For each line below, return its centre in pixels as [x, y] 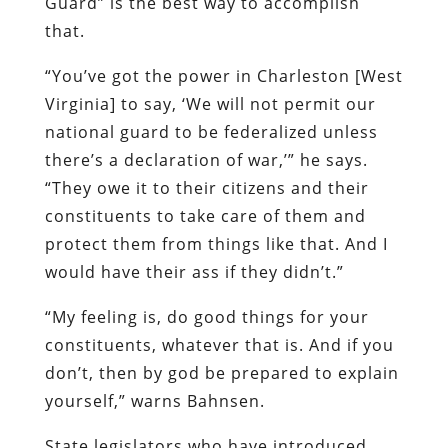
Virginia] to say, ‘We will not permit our [210, 103]
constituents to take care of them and [205, 215]
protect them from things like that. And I [216, 243]
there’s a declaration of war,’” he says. [206, 159]
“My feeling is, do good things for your [206, 316]
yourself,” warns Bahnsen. [154, 400]
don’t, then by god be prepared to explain [221, 372]
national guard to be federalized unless [211, 131]
